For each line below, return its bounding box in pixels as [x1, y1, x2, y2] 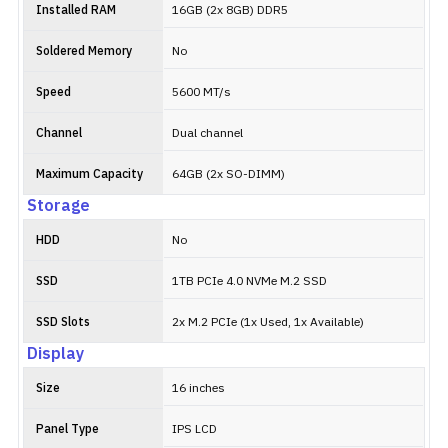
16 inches [172, 379, 225, 398]
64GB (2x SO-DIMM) [172, 165, 285, 184]
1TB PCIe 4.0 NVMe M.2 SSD [172, 272, 327, 291]
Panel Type [36, 420, 99, 439]
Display [27, 341, 84, 368]
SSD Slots [36, 313, 90, 332]
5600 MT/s [172, 83, 231, 102]
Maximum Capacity [36, 165, 143, 184]
